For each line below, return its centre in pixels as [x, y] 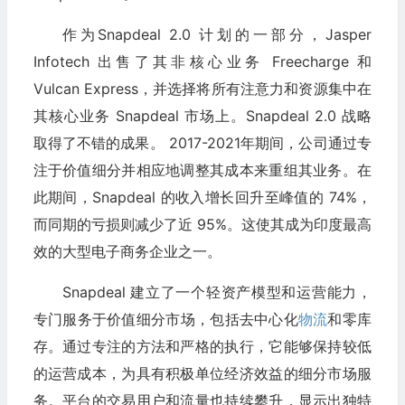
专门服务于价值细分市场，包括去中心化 [166, 320]
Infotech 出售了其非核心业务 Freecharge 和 [202, 62]
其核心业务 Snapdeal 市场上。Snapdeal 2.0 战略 [202, 116]
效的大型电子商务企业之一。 [127, 252]
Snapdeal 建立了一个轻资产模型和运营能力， [217, 292]
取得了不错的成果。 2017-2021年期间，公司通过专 [202, 143]
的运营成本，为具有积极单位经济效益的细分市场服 [202, 374]
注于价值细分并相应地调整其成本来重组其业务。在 [202, 170]
